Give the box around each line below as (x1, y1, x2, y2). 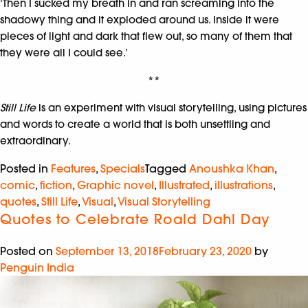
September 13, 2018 (56, 244, 159, 258)
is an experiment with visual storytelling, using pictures (38, 101, 307, 114)
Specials (100, 162, 145, 175)
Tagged (145, 162, 189, 175)
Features (51, 162, 96, 175)
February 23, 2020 (159, 244, 252, 258)
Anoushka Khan (189, 162, 274, 175)
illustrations (214, 178, 273, 192)
